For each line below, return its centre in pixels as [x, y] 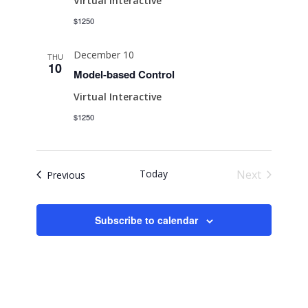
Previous [66, 175]
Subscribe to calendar [146, 220]
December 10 [104, 55]
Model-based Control [124, 74]
